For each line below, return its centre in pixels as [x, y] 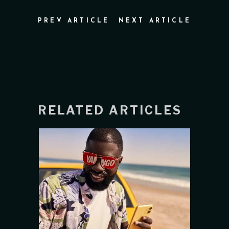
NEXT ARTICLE [155, 21]
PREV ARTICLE [74, 21]
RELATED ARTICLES [110, 111]
